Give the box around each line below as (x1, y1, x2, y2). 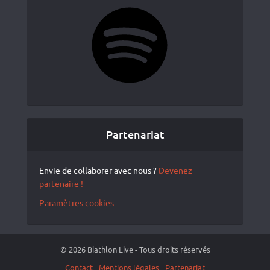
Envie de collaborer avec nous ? (39, 165, 159, 176)
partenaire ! (39, 178, 83, 189)
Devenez (159, 165, 192, 176)
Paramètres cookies (39, 197, 114, 209)
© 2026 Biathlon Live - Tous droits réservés (60, 244, 210, 255)
